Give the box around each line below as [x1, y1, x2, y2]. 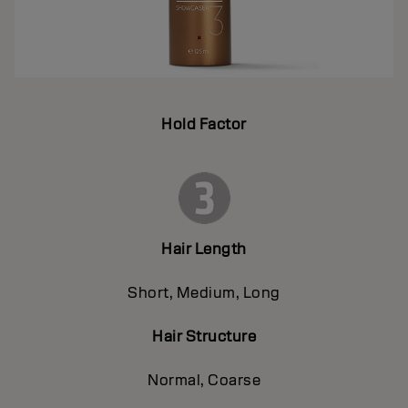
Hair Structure [152, 326, 256, 346]
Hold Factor [161, 114, 247, 134]
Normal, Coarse [148, 370, 260, 390]
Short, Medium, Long [127, 282, 280, 302]
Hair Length [161, 239, 247, 259]
